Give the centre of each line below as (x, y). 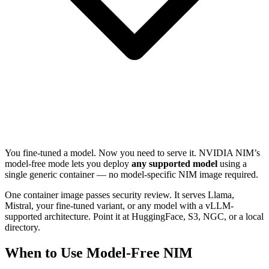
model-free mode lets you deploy (68, 163)
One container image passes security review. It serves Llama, (119, 195)
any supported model (174, 163)
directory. (23, 227)
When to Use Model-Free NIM (99, 252)
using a (232, 163)
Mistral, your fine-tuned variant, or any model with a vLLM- (119, 205)
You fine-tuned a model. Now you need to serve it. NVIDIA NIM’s (132, 153)
